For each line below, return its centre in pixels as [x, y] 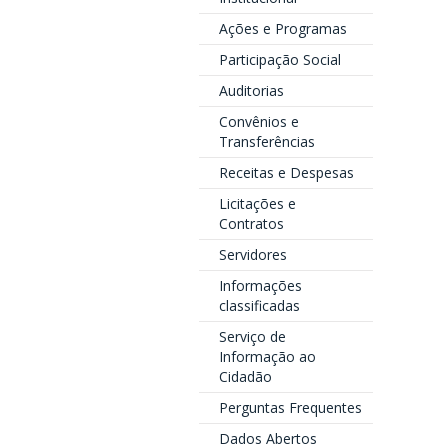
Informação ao [267, 356]
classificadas [259, 305]
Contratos [251, 223]
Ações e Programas [282, 28]
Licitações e [257, 203]
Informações [260, 285]
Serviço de [252, 336]
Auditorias [251, 90]
